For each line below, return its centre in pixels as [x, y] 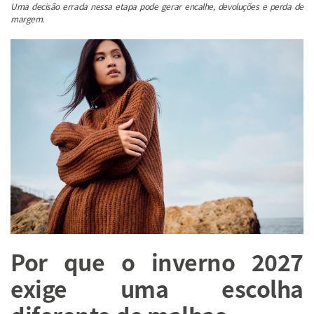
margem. [27, 18]
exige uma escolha [157, 288]
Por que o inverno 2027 [157, 262]
